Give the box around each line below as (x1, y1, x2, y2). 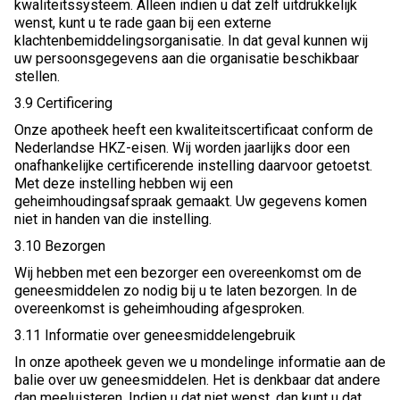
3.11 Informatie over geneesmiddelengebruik (14, 327, 296, 345)
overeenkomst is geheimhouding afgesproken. (14, 300, 304, 318)
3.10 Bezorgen (14, 237, 105, 255)
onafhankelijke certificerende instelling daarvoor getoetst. (14, 157, 372, 175)
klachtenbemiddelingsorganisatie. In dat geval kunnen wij (14, 32, 368, 50)
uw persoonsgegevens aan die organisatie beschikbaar (14, 50, 359, 68)
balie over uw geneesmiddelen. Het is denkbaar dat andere (14, 371, 380, 389)
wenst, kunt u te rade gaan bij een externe (14, 14, 271, 32)
